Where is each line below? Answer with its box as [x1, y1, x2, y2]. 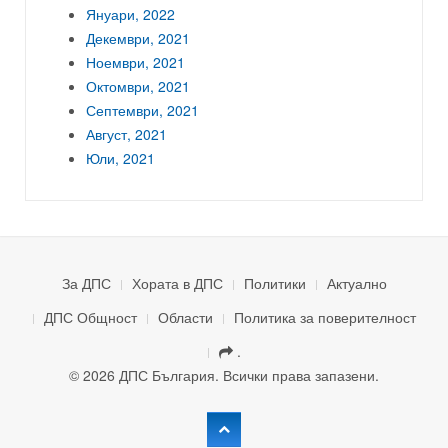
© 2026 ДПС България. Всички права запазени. [69, 364, 379, 385]
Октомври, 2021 [86, 75, 190, 96]
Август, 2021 [86, 123, 167, 144]
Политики [243, 272, 306, 293]
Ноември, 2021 [86, 51, 185, 72]
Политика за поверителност [233, 306, 416, 327]
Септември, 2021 [86, 99, 199, 120]
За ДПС [61, 272, 111, 293]
